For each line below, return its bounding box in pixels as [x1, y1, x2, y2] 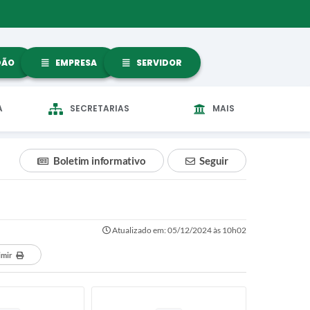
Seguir [199, 154, 228, 167]
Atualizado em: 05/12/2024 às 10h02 [111, 225, 246, 235]
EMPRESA [53, 56, 97, 69]
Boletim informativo [53, 154, 146, 167]
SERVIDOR [134, 56, 182, 69]
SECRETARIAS [70, 102, 129, 114]
